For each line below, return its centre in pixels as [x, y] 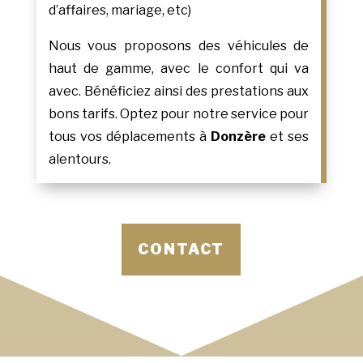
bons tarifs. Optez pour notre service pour [179, 114]
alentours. [79, 160]
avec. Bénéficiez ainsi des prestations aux [179, 92]
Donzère [239, 137]
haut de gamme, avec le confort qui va [179, 69]
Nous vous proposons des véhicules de [179, 46]
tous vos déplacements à [130, 137]
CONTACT [181, 250]
